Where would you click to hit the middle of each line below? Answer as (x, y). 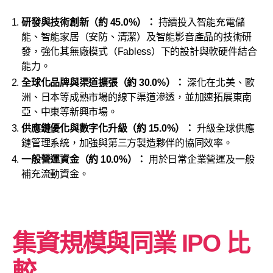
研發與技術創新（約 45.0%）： (89, 22)
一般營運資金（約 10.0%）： (84, 159)
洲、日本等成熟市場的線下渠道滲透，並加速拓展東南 (137, 97)
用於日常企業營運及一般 (200, 159)
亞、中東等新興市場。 (69, 112)
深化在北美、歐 (220, 83)
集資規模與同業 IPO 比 (131, 243)
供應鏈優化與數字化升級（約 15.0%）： (108, 128)
